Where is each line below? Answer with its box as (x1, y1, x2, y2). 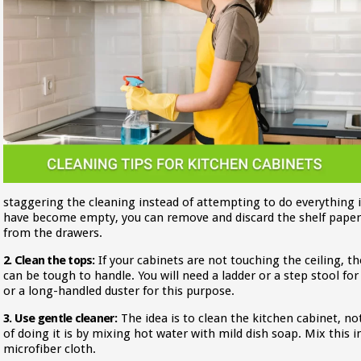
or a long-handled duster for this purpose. (3, 284, 234, 298)
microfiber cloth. (3, 342, 96, 356)
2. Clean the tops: (3, 253, 95, 268)
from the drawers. (3, 226, 102, 240)
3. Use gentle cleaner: (3, 311, 118, 326)
